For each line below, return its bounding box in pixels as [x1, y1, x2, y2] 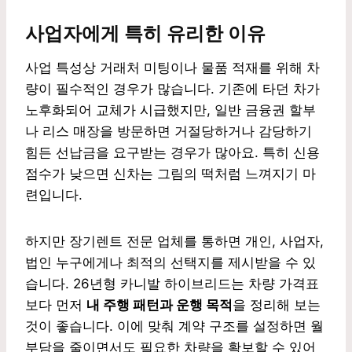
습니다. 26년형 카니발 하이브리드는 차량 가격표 [25, 275, 319, 291]
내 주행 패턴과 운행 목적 [86, 296, 233, 313]
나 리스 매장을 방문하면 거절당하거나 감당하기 [25, 123, 312, 139]
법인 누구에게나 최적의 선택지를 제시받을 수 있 [25, 254, 316, 270]
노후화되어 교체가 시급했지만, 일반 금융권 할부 [25, 101, 316, 118]
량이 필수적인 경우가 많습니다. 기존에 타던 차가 [25, 80, 320, 97]
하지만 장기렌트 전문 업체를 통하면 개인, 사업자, [25, 233, 324, 249]
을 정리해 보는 [233, 296, 321, 313]
